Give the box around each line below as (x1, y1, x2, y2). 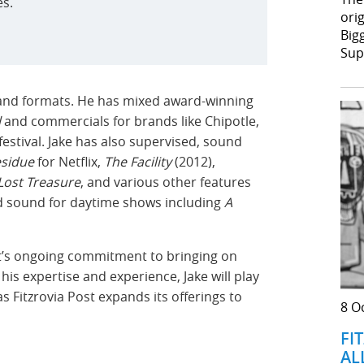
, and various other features (80, 172, 251, 191)
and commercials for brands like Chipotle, (4, 111, 259, 130)
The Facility (104, 152, 175, 171)
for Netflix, (34, 152, 104, 171)
